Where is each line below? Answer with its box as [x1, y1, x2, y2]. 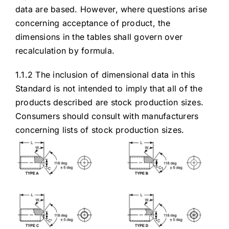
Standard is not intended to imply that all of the [15, 83, 202, 94]
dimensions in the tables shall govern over [15, 32, 183, 42]
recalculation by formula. [15, 45, 114, 56]
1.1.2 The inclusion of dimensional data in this [15, 70, 195, 80]
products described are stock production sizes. [15, 97, 204, 108]
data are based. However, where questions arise [15, 4, 208, 15]
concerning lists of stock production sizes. [15, 125, 185, 135]
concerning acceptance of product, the [15, 18, 170, 29]
